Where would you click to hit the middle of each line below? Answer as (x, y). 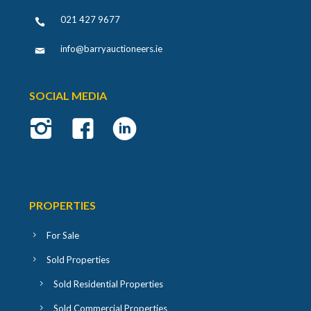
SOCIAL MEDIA (68, 95)
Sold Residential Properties (109, 284)
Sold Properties (78, 259)
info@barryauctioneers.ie (112, 48)
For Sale (63, 235)
